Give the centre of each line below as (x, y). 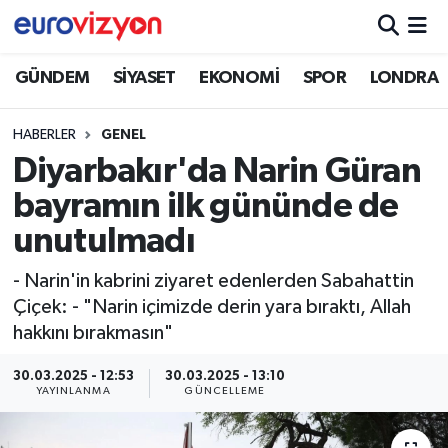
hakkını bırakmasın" (92, 332)
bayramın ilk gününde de (205, 207)
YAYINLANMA (73, 390)
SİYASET (144, 77)
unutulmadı (103, 242)
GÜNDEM (52, 77)
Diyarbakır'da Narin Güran (216, 172)
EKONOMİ (239, 77)
